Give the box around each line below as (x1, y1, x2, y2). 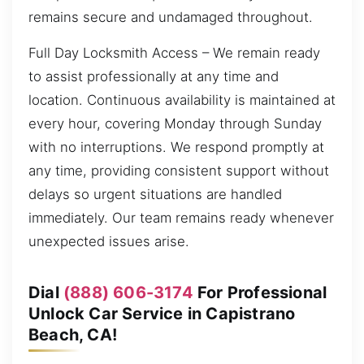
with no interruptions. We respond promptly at (28, 138, 324, 155)
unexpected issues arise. (28, 232, 189, 249)
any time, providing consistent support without (28, 162, 329, 179)
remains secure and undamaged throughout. (28, 9, 313, 26)
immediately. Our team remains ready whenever (28, 209, 334, 226)
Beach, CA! (28, 324, 117, 344)
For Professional (193, 282, 327, 302)
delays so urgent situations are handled (28, 185, 282, 202)
